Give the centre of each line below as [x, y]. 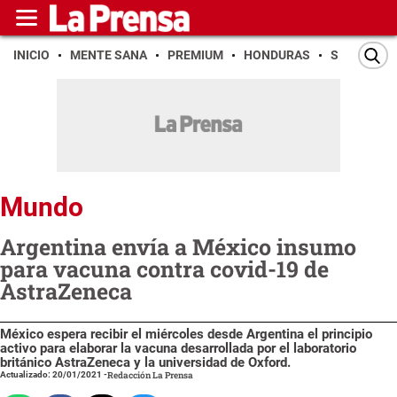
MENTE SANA [109, 55]
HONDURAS [277, 55]
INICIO [31, 55]
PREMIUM [195, 55]
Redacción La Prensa [150, 375]
